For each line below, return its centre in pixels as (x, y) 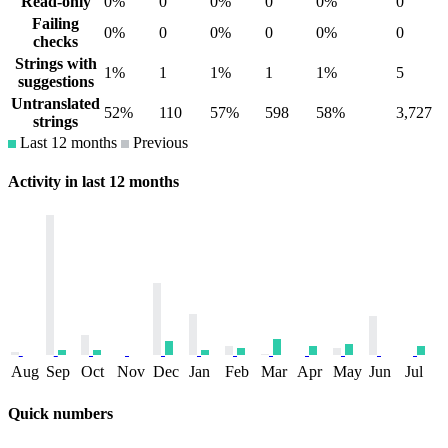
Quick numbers (60, 414)
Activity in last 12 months (93, 181)
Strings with (55, 63)
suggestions (55, 81)
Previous (158, 142)
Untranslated (55, 103)
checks (55, 41)
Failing (55, 23)
